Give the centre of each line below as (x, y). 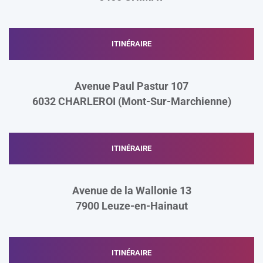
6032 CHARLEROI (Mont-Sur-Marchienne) (131, 101)
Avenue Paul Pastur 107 (131, 86)
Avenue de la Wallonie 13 (131, 190)
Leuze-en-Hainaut (144, 206)
